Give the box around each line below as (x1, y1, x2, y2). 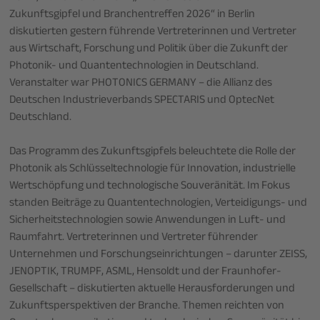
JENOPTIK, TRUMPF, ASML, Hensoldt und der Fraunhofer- (9, 262, 282, 282)
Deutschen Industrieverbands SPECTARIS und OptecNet (9, 91, 275, 111)
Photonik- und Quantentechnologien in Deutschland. (9, 56, 259, 76)
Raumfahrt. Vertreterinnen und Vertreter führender (9, 228, 259, 248)
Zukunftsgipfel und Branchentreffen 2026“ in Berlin (9, 5, 256, 25)
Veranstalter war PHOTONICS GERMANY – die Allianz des (9, 74, 273, 94)
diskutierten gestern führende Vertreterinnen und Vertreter (9, 22, 297, 42)
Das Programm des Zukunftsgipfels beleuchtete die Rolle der (9, 142, 296, 162)
